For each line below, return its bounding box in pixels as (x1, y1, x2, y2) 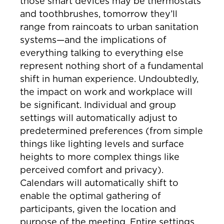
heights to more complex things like (20, 150, 179, 163)
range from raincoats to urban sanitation (20, 20, 198, 33)
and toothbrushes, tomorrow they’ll (20, 7, 177, 20)
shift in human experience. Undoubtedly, (20, 72, 198, 85)
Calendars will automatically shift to (20, 176, 178, 189)
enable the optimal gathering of (20, 189, 161, 202)
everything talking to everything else (20, 46, 183, 59)
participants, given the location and (20, 202, 176, 215)
